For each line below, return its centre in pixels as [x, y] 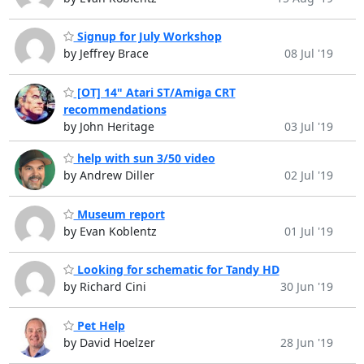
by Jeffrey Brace [106, 54]
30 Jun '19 [306, 287]
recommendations [115, 109]
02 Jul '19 [308, 175]
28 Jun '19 [306, 342]
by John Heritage [108, 126]
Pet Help [99, 325]
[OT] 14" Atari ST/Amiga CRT [154, 92]
